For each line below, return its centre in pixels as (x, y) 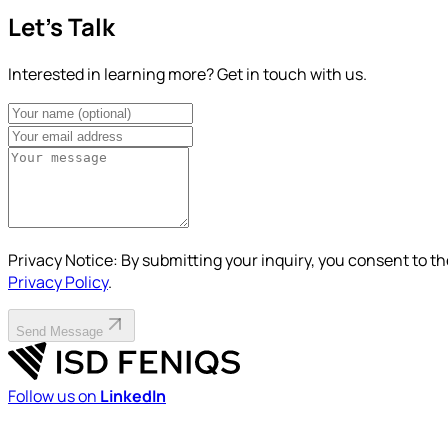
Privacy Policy (58, 281)
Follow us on (54, 396)
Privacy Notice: (63, 259)
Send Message (59, 331)
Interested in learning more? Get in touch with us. (187, 73)
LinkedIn (133, 396)
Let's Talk (61, 26)
